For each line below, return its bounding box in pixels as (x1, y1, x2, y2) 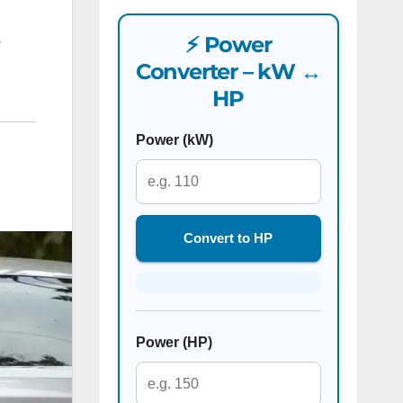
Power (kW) (135, 132, 213, 148)
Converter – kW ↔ (135, 58, 321, 85)
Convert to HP (184, 230, 273, 246)
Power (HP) (135, 335, 212, 350)
